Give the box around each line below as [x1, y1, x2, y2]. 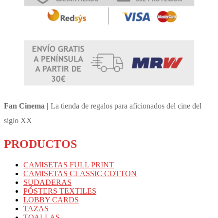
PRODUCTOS [4, 138, 77, 151]
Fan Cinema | [4, 102, 51, 110]
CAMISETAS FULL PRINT [23, 160, 114, 169]
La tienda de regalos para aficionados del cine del [51, 102, 201, 110]
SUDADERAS [23, 178, 72, 186]
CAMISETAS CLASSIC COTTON [23, 169, 137, 178]
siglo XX [4, 116, 32, 125]
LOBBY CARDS [23, 195, 79, 204]
